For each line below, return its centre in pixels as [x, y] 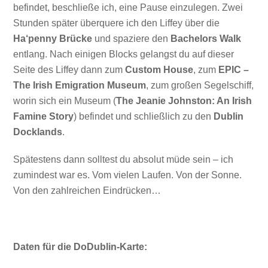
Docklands [38, 132]
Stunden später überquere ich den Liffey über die [117, 23]
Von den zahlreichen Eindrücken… [87, 191]
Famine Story [44, 116]
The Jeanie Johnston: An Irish [184, 100]
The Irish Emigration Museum [80, 85]
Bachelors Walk [206, 38]
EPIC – [234, 69]
